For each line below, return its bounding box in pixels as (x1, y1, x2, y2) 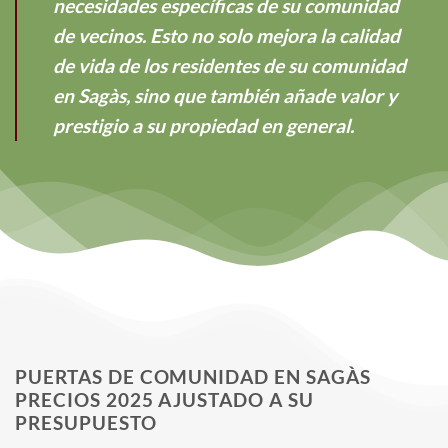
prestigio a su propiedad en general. (53, 113, 354, 137)
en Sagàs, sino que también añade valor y (53, 83, 397, 107)
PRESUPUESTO (15, 410, 157, 434)
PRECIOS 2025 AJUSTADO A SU (15, 387, 314, 411)
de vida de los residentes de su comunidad (53, 53, 406, 77)
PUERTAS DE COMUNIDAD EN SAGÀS (15, 364, 371, 388)
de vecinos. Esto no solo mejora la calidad (53, 23, 400, 47)
